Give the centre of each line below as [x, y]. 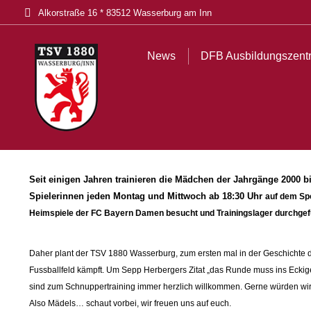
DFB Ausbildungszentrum [146, 22]
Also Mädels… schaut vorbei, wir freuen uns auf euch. [130, 303]
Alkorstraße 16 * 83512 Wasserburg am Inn [125, 12]
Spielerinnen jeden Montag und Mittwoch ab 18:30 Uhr [147, 196]
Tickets [252, 22]
